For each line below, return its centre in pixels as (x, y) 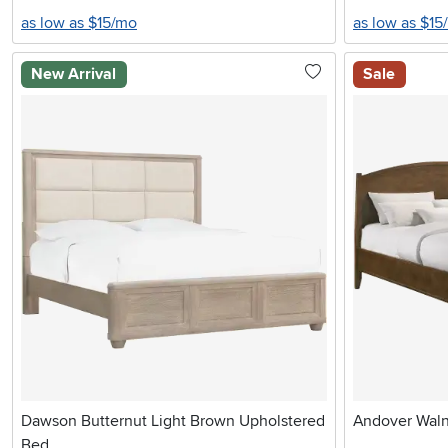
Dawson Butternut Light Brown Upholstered (173, 421)
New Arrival (74, 74)
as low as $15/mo (79, 23)
